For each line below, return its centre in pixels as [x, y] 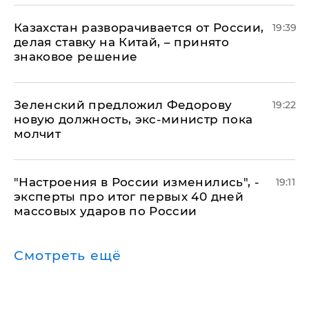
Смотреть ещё [68, 256]
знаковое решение [76, 57]
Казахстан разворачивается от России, [139, 28]
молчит [38, 134]
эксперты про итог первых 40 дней [129, 197]
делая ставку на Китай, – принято [121, 42]
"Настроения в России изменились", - [137, 182]
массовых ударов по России [106, 211]
